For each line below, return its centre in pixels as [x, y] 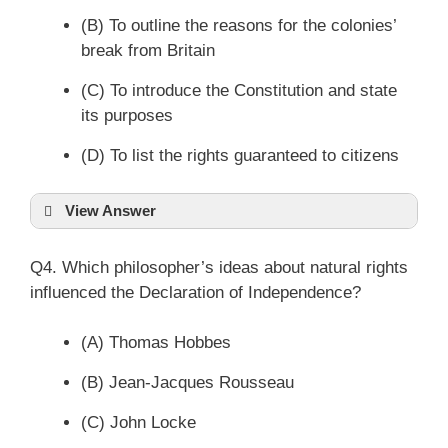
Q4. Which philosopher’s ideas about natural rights [219, 267]
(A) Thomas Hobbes [156, 342]
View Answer [110, 210]
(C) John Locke [138, 422]
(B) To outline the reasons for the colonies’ [238, 25]
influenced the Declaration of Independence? [195, 292]
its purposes [127, 115]
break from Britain [148, 50]
